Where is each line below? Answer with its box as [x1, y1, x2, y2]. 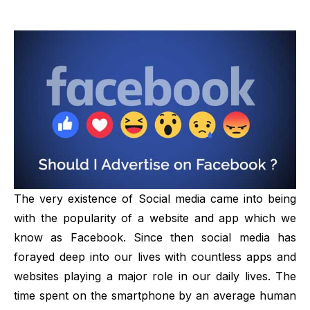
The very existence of [14, 192, 138, 206]
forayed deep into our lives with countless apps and [14, 250, 296, 264]
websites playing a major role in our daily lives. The [14, 269, 296, 284]
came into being [205, 192, 296, 206]
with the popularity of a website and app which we [14, 211, 296, 226]
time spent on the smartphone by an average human [14, 289, 296, 303]
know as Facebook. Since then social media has [14, 230, 296, 245]
